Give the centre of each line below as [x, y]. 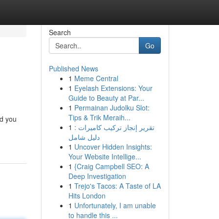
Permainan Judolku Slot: [112, 108]
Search [60, 32]
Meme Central [96, 78]
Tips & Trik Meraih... [99, 117]
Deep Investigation [97, 176]
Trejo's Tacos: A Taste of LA [117, 186]
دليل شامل [84, 137]
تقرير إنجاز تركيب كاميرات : [114, 127]
